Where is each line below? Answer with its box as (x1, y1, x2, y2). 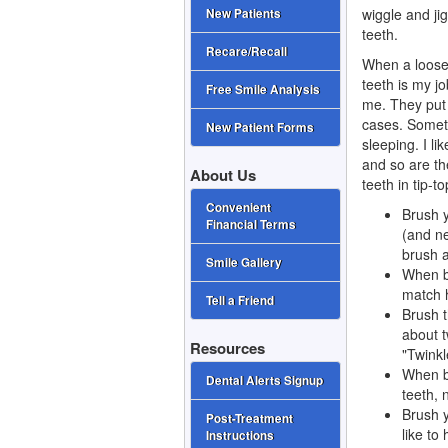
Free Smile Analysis (206, 81, 321, 99)
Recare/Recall (206, 43, 288, 61)
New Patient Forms (206, 119, 315, 137)
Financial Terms (206, 216, 297, 234)
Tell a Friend (206, 292, 275, 310)
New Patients (206, 5, 282, 23)
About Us (190, 164, 257, 187)
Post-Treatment (206, 410, 294, 428)
